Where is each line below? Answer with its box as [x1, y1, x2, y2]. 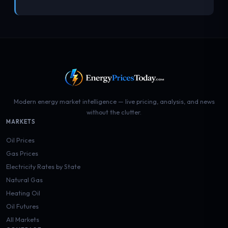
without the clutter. [87, 108, 141, 117]
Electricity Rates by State [6, 162, 80, 171]
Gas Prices [6, 149, 38, 158]
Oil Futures [6, 202, 39, 211]
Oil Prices [6, 136, 35, 145]
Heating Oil [6, 189, 40, 197]
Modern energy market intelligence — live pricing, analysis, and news [13, 97, 215, 106]
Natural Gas [6, 176, 43, 184]
